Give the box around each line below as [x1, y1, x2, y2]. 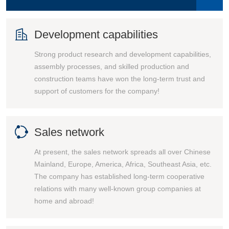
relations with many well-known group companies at [34, 185, 201, 193]
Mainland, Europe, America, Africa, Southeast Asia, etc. [34, 160, 212, 168]
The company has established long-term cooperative [34, 172, 204, 180]
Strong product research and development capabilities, [34, 50, 211, 58]
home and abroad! [34, 197, 94, 205]
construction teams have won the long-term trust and [34, 75, 205, 83]
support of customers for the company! [34, 87, 159, 95]
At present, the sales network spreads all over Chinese [34, 148, 211, 156]
